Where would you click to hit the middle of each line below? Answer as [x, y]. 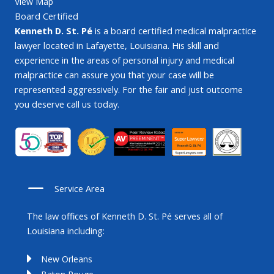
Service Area [80, 189]
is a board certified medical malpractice [174, 31]
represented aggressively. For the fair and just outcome [129, 90]
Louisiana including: [66, 231]
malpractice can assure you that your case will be [114, 75]
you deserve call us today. [67, 104]
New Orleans [67, 259]
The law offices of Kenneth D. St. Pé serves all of [125, 216]
